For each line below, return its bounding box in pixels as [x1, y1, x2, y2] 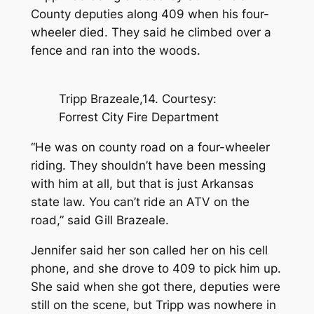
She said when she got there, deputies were [30, 279, 280, 294]
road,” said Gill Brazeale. [30, 212, 169, 227]
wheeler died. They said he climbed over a [30, 25, 271, 40]
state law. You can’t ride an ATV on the [30, 194, 250, 209]
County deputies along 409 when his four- [30, 7, 269, 22]
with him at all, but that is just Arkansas [30, 176, 254, 191]
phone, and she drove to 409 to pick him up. [30, 261, 281, 275]
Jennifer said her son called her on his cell [30, 243, 268, 257]
